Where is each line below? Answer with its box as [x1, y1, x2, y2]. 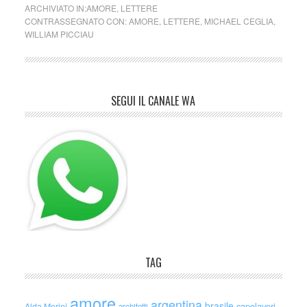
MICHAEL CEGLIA [204, 15, 273, 27]
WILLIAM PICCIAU [24, 28, 94, 40]
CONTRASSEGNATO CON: [24, 15, 129, 27]
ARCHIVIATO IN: [24, 2, 86, 14]
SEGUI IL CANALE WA [111, 93, 196, 109]
